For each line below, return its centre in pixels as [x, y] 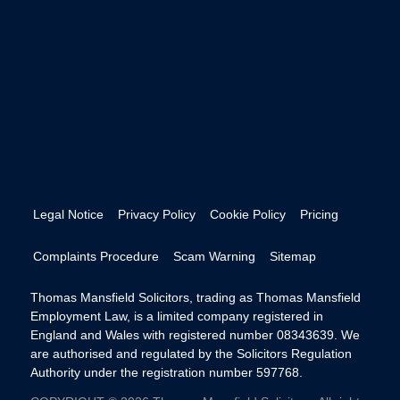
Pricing [319, 215]
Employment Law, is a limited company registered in [176, 316]
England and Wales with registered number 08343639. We [195, 334]
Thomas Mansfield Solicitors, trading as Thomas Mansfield [195, 297]
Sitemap [292, 256]
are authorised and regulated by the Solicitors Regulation [191, 353]
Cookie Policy [247, 215]
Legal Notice [68, 215]
